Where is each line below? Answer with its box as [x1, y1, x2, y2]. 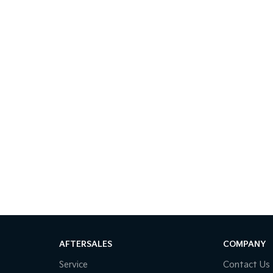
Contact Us [223, 260, 271, 271]
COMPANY [223, 239, 266, 250]
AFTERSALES [58, 239, 112, 250]
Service [58, 260, 88, 271]
